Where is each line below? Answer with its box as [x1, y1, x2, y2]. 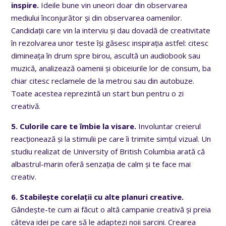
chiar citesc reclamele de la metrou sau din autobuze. [11, 76, 195, 86]
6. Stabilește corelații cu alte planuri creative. [11, 192, 184, 202]
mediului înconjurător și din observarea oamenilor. [11, 13, 183, 23]
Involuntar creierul [136, 121, 201, 132]
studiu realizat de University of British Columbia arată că [11, 146, 205, 157]
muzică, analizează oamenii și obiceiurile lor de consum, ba [11, 63, 211, 74]
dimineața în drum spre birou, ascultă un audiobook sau [11, 50, 201, 61]
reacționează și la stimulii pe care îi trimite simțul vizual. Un [11, 134, 211, 144]
